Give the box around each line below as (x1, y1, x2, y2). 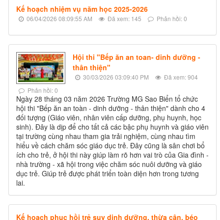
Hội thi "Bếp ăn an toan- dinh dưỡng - (73, 52, 200, 62)
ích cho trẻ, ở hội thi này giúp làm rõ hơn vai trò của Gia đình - (16, 150, 209, 160)
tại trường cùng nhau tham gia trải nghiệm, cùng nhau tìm (16, 131, 195, 141)
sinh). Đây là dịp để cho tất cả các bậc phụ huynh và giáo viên (16, 122, 209, 132)
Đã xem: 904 (163, 73, 198, 82)
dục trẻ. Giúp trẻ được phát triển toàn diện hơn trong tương (16, 168, 199, 179)
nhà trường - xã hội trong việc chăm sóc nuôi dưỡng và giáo (16, 159, 202, 169)
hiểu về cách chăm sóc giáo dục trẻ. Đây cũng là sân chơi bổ (16, 140, 205, 151)
